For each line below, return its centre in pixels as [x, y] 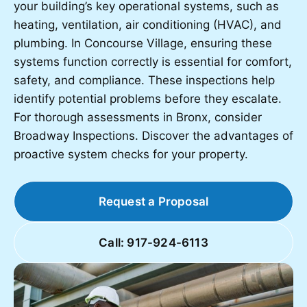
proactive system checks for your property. [131, 154]
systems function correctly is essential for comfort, [153, 62]
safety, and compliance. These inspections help [144, 80]
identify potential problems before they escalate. [148, 99]
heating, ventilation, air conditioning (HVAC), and [148, 25]
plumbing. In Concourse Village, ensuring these [143, 43]
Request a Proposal [153, 201]
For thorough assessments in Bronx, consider [138, 117]
